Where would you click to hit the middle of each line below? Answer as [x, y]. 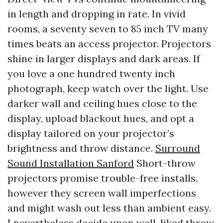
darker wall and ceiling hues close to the [102, 103]
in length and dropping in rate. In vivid [97, 14]
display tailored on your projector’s [91, 133]
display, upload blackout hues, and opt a [101, 118]
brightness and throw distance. [81, 148]
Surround [178, 148]
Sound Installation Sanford [71, 163]
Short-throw [165, 163]
